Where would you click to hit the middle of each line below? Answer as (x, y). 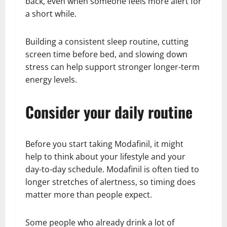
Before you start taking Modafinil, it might (104, 144)
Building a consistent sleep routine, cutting (107, 42)
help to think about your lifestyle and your (105, 157)
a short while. (51, 14)
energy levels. (51, 80)
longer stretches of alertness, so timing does (110, 182)
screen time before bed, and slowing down (106, 54)
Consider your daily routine (109, 112)
